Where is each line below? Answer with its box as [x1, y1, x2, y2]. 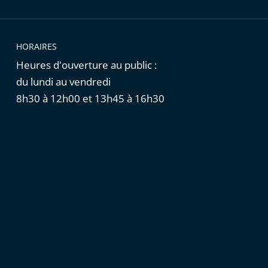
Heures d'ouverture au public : [16, 58, 157, 72]
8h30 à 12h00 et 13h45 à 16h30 [16, 92, 165, 106]
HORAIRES [16, 41, 57, 53]
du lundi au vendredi [16, 75, 111, 89]
